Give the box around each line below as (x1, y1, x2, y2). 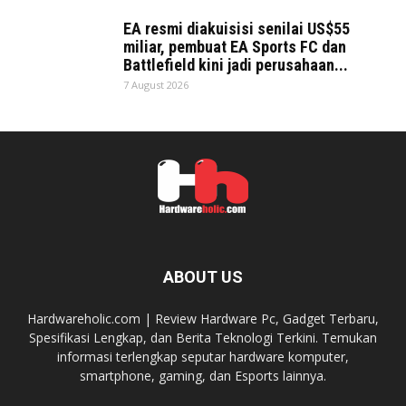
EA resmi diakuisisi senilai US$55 (123, 18, 350, 38)
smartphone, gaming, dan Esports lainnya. (80, 366, 326, 384)
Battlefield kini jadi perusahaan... (123, 54, 348, 74)
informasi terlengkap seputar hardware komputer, (57, 347, 349, 365)
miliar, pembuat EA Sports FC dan (123, 36, 346, 56)
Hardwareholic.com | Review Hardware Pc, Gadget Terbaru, (27, 309, 379, 327)
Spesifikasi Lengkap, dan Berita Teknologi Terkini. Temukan (29, 328, 377, 346)
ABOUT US (163, 266, 243, 286)
